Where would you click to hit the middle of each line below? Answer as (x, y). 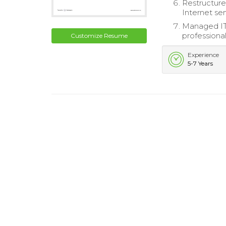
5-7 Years (201, 63)
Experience (204, 55)
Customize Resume (99, 35)
